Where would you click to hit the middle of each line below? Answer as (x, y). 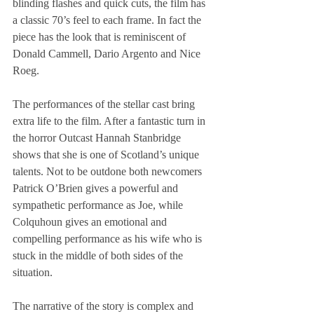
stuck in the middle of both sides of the (99, 255)
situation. (33, 272)
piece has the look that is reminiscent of (101, 36)
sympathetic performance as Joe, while (99, 205)
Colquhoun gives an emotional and (91, 221)
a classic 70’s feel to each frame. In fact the (108, 20)
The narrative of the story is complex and (104, 306)
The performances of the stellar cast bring (105, 104)
